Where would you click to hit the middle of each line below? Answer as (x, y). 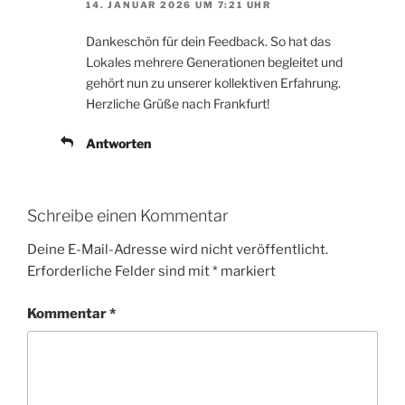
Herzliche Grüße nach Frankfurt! (178, 103)
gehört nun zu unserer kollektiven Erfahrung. (213, 82)
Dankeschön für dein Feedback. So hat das (208, 41)
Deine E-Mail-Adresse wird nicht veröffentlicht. (178, 250)
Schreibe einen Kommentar (128, 215)
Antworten (118, 143)
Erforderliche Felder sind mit (120, 272)
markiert (247, 272)
